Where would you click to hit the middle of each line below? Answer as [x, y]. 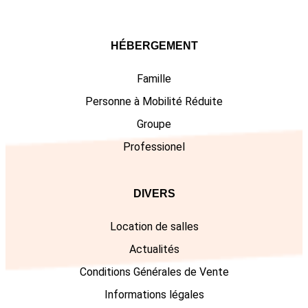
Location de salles [154, 227]
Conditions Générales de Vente [154, 272]
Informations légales [154, 294]
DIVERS [154, 194]
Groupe [154, 124]
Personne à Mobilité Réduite [154, 102]
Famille [154, 79]
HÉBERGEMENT [154, 45]
